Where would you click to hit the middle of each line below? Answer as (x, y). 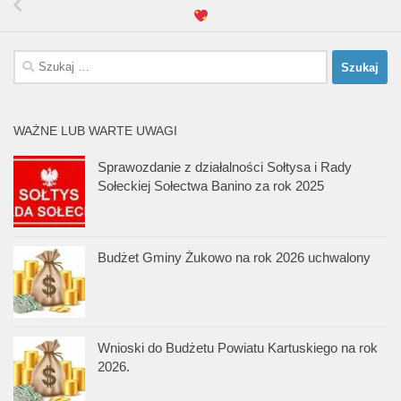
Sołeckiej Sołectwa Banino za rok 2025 (211, 186)
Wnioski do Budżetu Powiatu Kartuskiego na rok (238, 348)
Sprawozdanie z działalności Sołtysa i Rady (225, 167)
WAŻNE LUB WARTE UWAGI (95, 131)
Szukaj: (34, 60)
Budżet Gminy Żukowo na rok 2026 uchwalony (234, 258)
